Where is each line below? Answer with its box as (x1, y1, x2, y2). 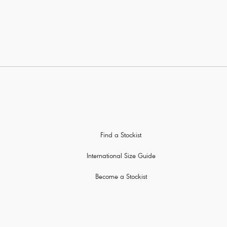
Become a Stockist (95, 174, 147, 182)
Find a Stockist (100, 132, 141, 140)
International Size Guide (86, 153, 156, 161)
